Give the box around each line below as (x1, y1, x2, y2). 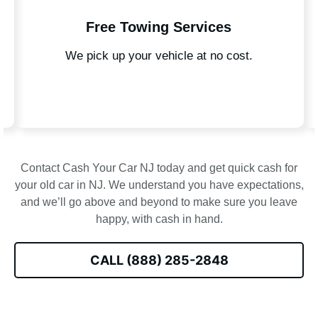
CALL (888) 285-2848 (89, 253, 229, 268)
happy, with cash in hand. (95, 213, 223, 226)
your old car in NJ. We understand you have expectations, (14, 179, 304, 192)
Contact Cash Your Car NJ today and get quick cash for (21, 162, 297, 175)
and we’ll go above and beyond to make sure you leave (21, 196, 297, 209)
